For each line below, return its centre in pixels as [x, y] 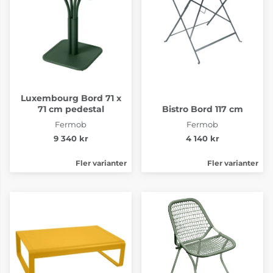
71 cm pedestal [71, 109]
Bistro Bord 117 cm [202, 109]
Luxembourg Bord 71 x [71, 98]
